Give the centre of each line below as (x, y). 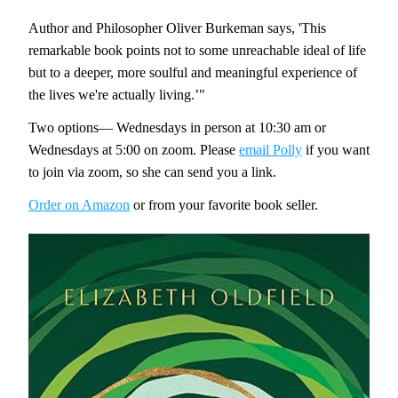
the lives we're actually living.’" (117, 95)
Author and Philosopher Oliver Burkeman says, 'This (177, 28)
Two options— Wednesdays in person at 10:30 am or (177, 127)
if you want (336, 150)
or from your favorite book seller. (226, 205)
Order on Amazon (79, 205)
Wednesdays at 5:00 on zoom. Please (134, 150)
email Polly (271, 150)
